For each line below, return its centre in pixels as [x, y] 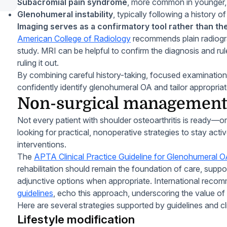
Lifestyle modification [76, 219]
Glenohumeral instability [65, 14]
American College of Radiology [74, 39]
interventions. [42, 144]
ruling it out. [38, 63]
